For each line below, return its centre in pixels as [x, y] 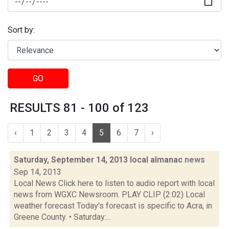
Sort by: [21, 30]
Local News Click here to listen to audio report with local [114, 183]
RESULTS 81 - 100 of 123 [79, 108]
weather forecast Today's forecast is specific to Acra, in [113, 206]
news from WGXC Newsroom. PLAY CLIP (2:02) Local [109, 194]
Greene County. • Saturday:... [62, 217]
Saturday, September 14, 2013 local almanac [99, 160]
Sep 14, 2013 [38, 172]
